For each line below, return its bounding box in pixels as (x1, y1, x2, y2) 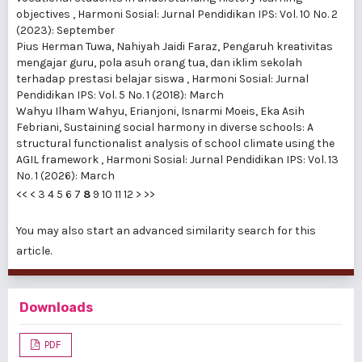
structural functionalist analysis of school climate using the (16, 137, 335, 151)
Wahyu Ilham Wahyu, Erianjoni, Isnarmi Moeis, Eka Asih (16, 104, 305, 119)
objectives (16, 7, 73, 22)
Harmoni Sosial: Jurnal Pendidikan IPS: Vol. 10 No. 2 (78, 7, 338, 22)
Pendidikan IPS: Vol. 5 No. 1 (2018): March (16, 88, 224, 103)
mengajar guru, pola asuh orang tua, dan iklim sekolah (16, 56, 302, 70)
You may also (16, 224, 86, 238)
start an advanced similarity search (86, 224, 275, 238)
